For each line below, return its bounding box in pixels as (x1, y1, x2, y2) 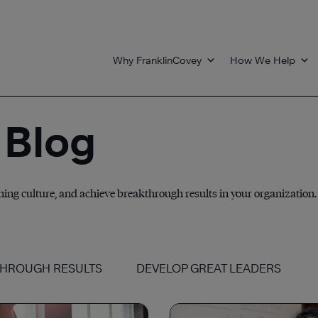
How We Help (230, 54, 295, 66)
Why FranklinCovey (113, 54, 202, 66)
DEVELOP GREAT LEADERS (136, 262, 281, 275)
